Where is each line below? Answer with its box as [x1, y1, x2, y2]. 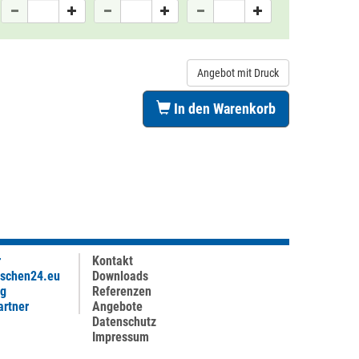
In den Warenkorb [171, 100, 276, 117]
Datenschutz [92, 314, 156, 329]
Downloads [92, 268, 148, 284]
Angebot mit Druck [197, 67, 279, 79]
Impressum [92, 329, 149, 345]
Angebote [92, 299, 143, 314]
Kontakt [92, 253, 133, 268]
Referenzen [92, 284, 151, 299]
